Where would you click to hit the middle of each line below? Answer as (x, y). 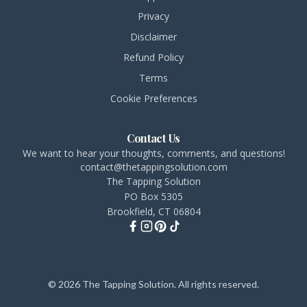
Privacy (153, 16)
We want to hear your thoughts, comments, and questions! (153, 153)
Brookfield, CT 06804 (153, 211)
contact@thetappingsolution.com (153, 167)
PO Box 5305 (153, 196)
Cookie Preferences (153, 98)
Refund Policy (153, 57)
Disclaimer (153, 36)
